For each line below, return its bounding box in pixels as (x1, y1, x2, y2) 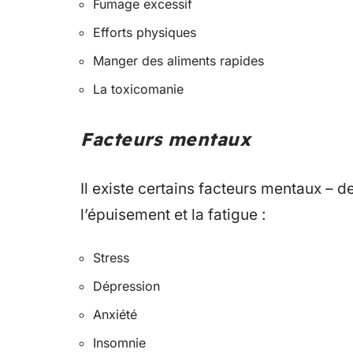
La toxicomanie (93, 80, 184, 97)
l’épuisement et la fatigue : (80, 205, 266, 224)
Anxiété (93, 306, 137, 322)
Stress (93, 249, 129, 266)
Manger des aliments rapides (93, 52, 264, 69)
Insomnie (93, 334, 146, 351)
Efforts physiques (93, 24, 196, 40)
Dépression (93, 277, 160, 294)
